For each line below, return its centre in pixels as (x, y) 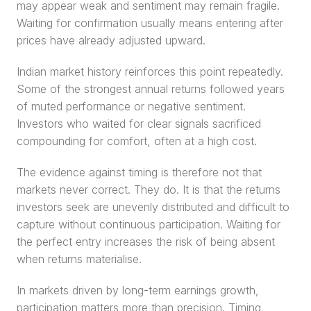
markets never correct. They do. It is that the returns (149, 190)
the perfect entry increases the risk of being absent (146, 242)
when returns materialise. (79, 259)
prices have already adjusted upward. (111, 40)
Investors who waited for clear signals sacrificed (139, 124)
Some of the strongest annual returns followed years (151, 89)
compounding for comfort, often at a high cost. (137, 141)
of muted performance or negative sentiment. (131, 106)
